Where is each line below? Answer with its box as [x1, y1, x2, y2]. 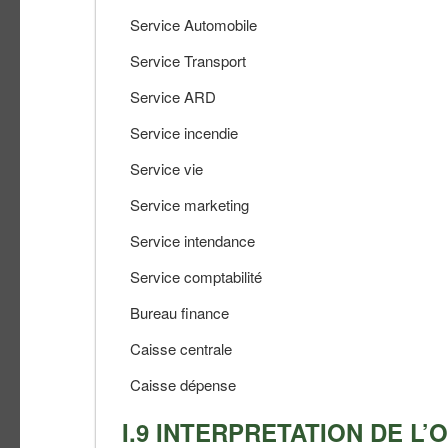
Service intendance [102, 229, 255, 251]
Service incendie [102, 121, 238, 143]
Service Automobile [102, 13, 257, 35]
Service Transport [102, 49, 246, 71]
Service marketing [102, 193, 249, 215]
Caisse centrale [102, 337, 232, 359]
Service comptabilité [102, 265, 262, 287]
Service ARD [102, 85, 248, 107]
